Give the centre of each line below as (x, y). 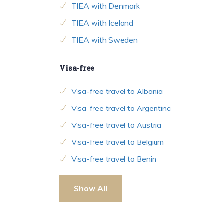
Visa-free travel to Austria (116, 125)
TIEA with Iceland (102, 23)
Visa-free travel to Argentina (121, 108)
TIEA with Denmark (106, 6)
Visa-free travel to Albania (117, 91)
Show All (90, 189)
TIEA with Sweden (104, 40)
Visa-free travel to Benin (114, 159)
